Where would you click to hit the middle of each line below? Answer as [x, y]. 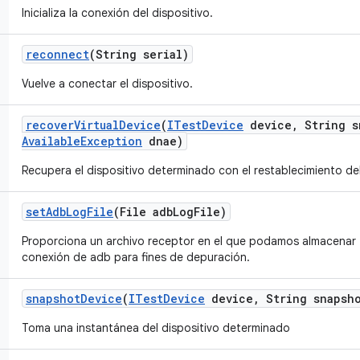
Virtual [96, 125]
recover [50, 125]
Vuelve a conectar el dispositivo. [107, 84]
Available [51, 141]
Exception [111, 141]
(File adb [143, 212]
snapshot [53, 299]
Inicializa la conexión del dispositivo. [117, 13]
